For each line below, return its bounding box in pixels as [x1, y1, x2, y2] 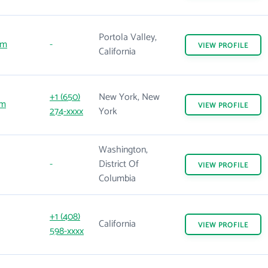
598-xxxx [50, 223, 84, 239]
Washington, [99, 142, 148, 158]
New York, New [99, 89, 160, 105]
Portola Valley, [99, 29, 157, 45]
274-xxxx [50, 103, 83, 120]
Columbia [99, 170, 136, 187]
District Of [99, 156, 139, 172]
